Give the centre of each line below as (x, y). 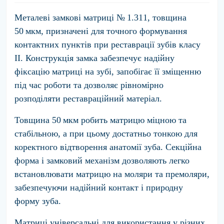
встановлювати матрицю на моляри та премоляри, (112, 174)
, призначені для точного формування (114, 31)
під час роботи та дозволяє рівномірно (89, 85)
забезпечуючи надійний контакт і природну (99, 187)
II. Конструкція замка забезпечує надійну (94, 58)
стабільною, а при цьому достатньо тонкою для (106, 133)
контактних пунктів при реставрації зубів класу (107, 44)
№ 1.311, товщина (151, 17)
